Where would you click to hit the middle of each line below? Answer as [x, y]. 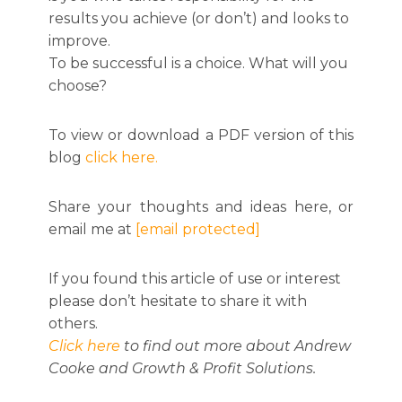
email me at [92, 229]
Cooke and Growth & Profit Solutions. [182, 368]
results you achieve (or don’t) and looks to [199, 18]
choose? [78, 86]
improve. [79, 41]
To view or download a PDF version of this [201, 135]
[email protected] [198, 229]
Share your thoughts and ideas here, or [201, 207]
